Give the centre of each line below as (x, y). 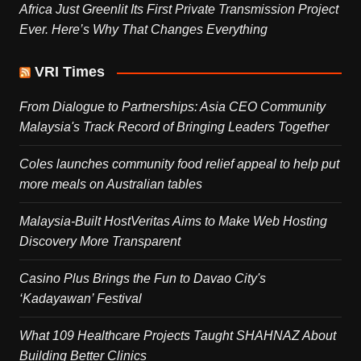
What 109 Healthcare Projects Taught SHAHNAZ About (177, 336)
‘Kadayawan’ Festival (80, 299)
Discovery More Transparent (100, 242)
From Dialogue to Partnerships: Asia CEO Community (172, 107)
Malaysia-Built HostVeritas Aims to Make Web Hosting (173, 222)
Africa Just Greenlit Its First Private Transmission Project (178, 10)
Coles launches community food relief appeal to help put (179, 164)
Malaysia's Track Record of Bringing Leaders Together (174, 127)
